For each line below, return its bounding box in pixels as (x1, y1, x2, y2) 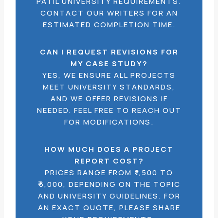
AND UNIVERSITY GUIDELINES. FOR (37, 191, 181, 201)
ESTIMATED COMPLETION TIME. (42, 19, 176, 30)
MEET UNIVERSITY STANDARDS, (43, 82, 175, 92)
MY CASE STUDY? (70, 58, 148, 69)
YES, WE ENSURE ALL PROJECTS (42, 70, 176, 80)
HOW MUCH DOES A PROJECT (44, 144, 174, 154)
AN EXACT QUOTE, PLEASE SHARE (37, 202, 181, 213)
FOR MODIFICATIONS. (64, 117, 154, 127)
